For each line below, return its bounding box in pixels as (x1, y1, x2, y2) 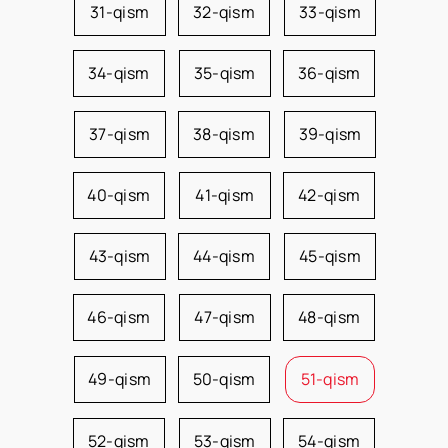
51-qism (300, 368, 360, 390)
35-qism (193, 62, 256, 84)
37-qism (89, 123, 151, 145)
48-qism (298, 306, 361, 328)
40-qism (87, 184, 151, 206)
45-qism (299, 245, 361, 267)
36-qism (297, 62, 361, 84)
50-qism (192, 368, 256, 390)
